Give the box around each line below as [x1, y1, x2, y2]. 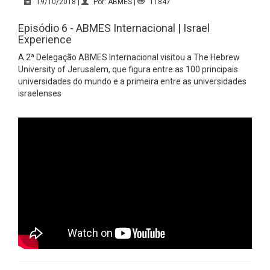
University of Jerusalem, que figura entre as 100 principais [18, 64, 238, 74]
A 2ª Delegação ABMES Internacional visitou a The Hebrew [18, 52, 240, 62]
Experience [18, 33, 72, 46]
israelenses [18, 88, 61, 98]
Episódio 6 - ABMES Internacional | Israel [18, 21, 210, 34]
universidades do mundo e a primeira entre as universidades [18, 76, 246, 86]
